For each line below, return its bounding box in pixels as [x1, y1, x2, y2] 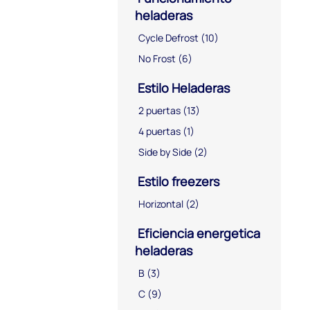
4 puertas [138, 124, 181, 138]
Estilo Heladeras [135, 79, 230, 96]
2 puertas [138, 103, 181, 117]
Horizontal [138, 197, 183, 210]
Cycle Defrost [138, 30, 199, 44]
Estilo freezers [135, 172, 219, 190]
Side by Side [138, 145, 192, 158]
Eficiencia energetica [135, 224, 260, 241]
